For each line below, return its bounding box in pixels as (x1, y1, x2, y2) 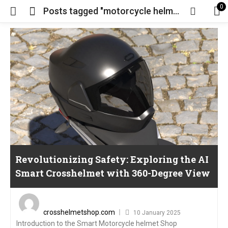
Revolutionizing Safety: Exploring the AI (15, 153, 209, 165)
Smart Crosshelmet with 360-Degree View (15, 166, 210, 179)
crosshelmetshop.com (43, 208, 115, 216)
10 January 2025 (133, 209, 181, 216)
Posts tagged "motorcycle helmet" (173, 6, 179, 16)
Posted (136, 191, 156, 199)
